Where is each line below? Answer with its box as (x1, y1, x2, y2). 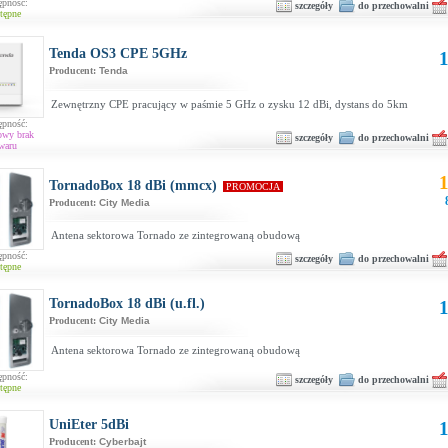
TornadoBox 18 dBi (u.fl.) (49, 296, 205, 311)
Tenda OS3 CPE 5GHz (49, 46, 187, 61)
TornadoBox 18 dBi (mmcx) (49, 178, 217, 193)
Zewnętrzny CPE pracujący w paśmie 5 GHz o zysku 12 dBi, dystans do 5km (51, 98, 408, 110)
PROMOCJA (223, 181, 283, 192)
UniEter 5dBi (49, 417, 129, 432)
